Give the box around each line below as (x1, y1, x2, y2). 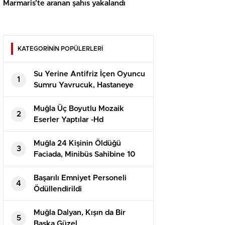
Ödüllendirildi (34, 185, 82, 193)
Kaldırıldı (34, 92, 65, 100)
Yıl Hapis (34, 162, 65, 170)
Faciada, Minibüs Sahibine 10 (34, 151, 136, 159)
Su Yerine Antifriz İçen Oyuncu (34, 70, 145, 78)
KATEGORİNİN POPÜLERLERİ (18, 46, 103, 52)
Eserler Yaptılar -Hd (34, 116, 103, 124)
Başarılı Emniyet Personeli (34, 174, 127, 182)
